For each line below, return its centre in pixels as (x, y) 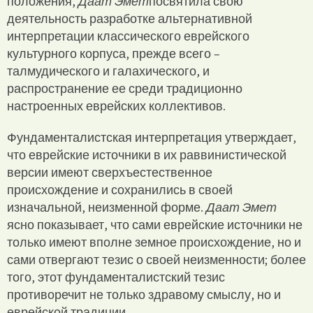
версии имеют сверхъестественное (110, 172)
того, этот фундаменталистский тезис (116, 277)
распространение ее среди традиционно (125, 88)
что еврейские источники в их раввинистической (147, 154)
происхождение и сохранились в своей (120, 189)
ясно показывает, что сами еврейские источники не (155, 224)
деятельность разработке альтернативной (130, 18)
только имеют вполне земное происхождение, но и (154, 242)
